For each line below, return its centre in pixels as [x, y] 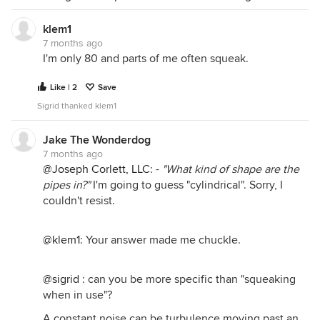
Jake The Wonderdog [97, 140]
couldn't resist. [79, 201]
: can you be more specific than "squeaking [187, 279]
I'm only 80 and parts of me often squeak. [146, 59]
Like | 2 [64, 87]
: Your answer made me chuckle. [160, 240]
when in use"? [77, 295]
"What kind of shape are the [231, 169]
